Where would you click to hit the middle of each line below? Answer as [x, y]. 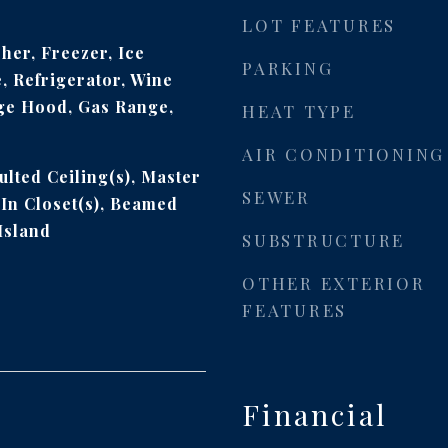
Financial [315, 414]
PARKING [288, 68]
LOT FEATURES [319, 25]
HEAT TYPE [299, 111]
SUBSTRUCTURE [323, 240]
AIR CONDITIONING [343, 154]
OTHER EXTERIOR [334, 283]
